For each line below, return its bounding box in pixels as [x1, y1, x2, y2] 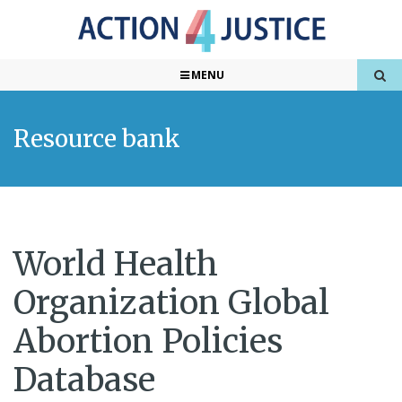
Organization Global [13, 283, 329, 323]
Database [13, 360, 155, 400]
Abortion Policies [13, 321, 283, 362]
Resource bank [13, 124, 180, 153]
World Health [13, 244, 218, 284]
